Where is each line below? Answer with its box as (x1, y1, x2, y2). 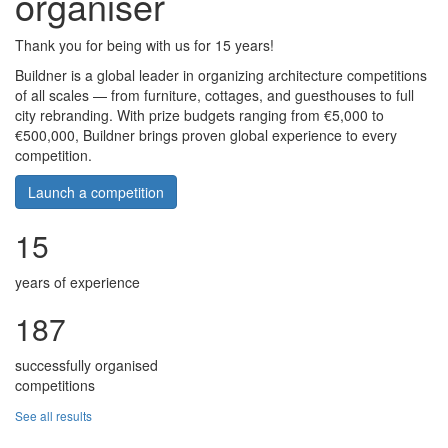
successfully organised (15, 355, 158, 376)
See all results (15, 407, 92, 425)
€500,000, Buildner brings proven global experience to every (15, 125, 397, 146)
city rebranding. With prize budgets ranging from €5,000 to (15, 105, 384, 126)
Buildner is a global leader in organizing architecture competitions (15, 65, 427, 86)
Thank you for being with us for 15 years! (15, 35, 274, 56)
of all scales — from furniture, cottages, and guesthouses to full (15, 85, 414, 106)
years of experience (15, 272, 140, 293)
